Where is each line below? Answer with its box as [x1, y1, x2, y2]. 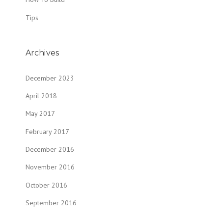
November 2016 [26, 163, 75, 172]
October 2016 [26, 180, 67, 190]
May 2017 [26, 109, 55, 118]
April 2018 [26, 91, 57, 101]
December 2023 [26, 73, 74, 82]
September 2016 [26, 198, 77, 207]
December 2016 [26, 145, 74, 154]
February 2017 [26, 127, 69, 136]
